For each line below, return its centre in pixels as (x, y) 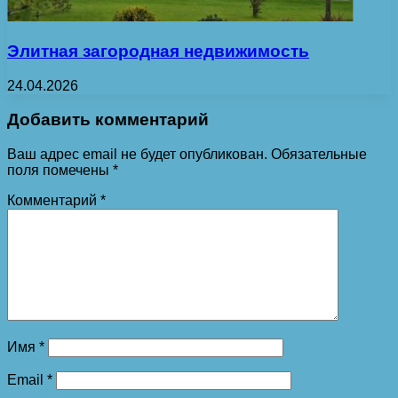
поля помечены (60, 170)
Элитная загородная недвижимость (158, 51)
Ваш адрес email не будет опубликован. (137, 154)
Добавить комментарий (108, 120)
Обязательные (319, 154)
